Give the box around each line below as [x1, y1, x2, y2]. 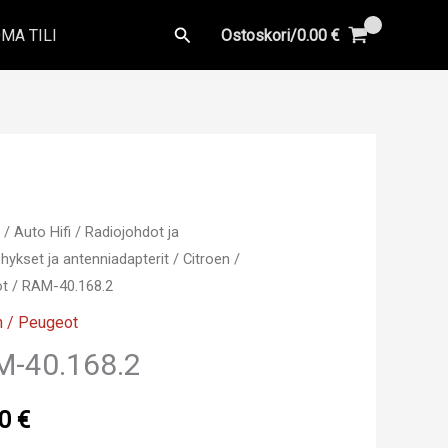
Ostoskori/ [220, 25, 297, 45]
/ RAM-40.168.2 [8, 277, 114, 296]
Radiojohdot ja [85, 223, 180, 242]
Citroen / [183, 250, 241, 269]
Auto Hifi [14, 223, 72, 242]
